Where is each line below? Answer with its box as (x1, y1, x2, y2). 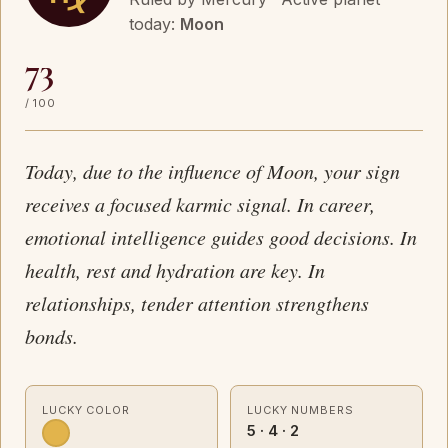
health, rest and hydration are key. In (25, 257, 325, 283)
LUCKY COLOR (42, 403, 130, 417)
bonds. (25, 323, 78, 349)
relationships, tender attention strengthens (25, 290, 369, 316)
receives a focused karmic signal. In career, (25, 191, 375, 217)
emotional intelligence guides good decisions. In (25, 224, 417, 250)
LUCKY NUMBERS (247, 403, 354, 417)
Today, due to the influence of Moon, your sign (25, 158, 400, 184)
